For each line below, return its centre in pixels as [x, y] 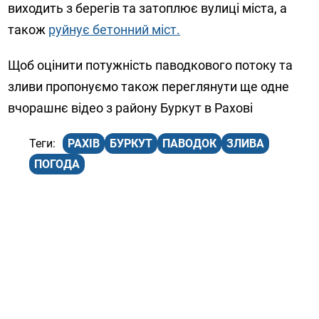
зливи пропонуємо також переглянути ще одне [149, 87]
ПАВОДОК [190, 144]
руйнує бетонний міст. [115, 30]
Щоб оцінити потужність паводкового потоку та [151, 66]
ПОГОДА [57, 164]
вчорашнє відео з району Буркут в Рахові [131, 108]
